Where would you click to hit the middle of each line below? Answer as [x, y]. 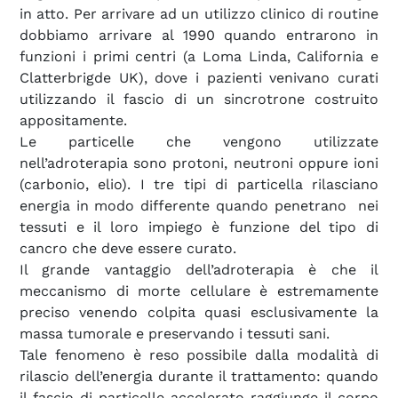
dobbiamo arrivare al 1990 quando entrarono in [199, 35]
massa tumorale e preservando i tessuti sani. [175, 333]
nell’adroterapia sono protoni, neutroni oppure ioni [199, 163]
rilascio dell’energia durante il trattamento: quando [199, 376]
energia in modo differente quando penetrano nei [199, 205]
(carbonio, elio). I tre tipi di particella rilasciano [199, 184]
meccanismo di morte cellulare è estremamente [199, 291]
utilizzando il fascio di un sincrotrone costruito [199, 99]
